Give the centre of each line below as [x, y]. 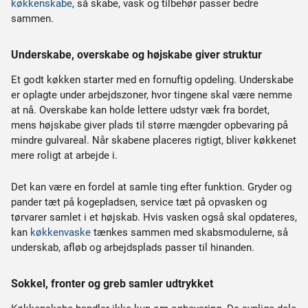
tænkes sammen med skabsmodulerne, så [189, 232]
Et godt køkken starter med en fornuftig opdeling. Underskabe [152, 80]
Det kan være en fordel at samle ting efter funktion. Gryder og [151, 187]
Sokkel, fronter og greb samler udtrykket [112, 284]
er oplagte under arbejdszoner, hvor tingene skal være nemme [152, 95]
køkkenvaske [60, 232]
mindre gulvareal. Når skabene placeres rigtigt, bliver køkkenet [154, 140]
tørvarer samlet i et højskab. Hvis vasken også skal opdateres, [154, 217]
